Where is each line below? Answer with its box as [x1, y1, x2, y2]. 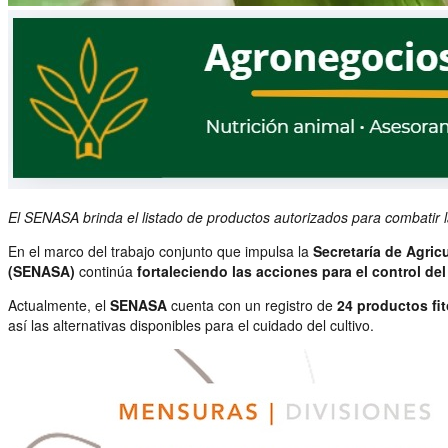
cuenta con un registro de [167, 294, 337, 315]
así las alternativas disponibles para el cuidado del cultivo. [8, 314, 374, 335]
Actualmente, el [8, 294, 110, 315]
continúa [75, 260, 137, 281]
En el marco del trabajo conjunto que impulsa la [8, 240, 313, 261]
